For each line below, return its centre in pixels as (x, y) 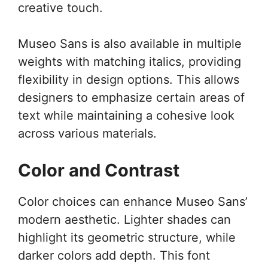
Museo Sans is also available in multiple (130, 44)
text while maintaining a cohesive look (126, 115)
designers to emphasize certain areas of (131, 98)
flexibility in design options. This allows (129, 80)
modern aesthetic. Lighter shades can (124, 220)
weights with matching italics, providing (130, 62)
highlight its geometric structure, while (127, 237)
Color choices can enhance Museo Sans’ (133, 202)
